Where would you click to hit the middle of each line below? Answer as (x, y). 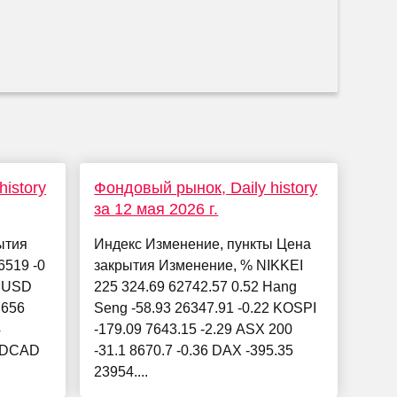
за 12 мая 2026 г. (156, 210)
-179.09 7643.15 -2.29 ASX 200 (194, 330)
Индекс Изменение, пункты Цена (203, 245)
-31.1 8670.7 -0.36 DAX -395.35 (194, 351)
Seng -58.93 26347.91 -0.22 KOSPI (206, 308)
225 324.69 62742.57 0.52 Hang (196, 287)
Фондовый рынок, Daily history (206, 188)
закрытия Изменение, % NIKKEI (199, 266)
